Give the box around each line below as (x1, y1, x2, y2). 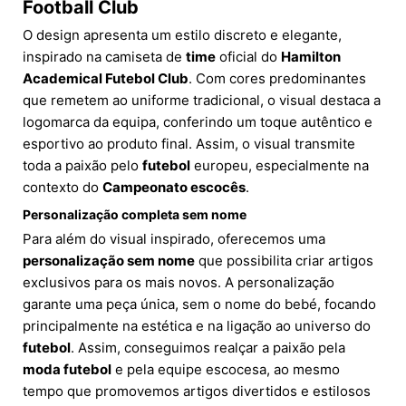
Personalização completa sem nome (23, 207, 246, 223)
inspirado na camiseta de (23, 48, 186, 66)
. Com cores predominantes (188, 70, 366, 88)
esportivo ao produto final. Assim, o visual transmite (23, 135, 355, 153)
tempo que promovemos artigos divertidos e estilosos (23, 382, 371, 401)
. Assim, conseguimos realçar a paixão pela (71, 339, 345, 357)
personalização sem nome (23, 252, 195, 270)
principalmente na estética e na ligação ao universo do (23, 317, 371, 335)
